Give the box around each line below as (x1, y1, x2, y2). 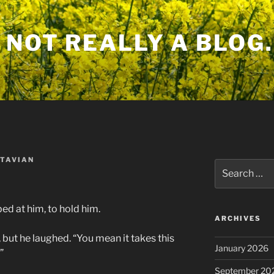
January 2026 (214, 243, 268, 254)
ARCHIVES (214, 214, 261, 223)
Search (213, 160, 243, 170)
